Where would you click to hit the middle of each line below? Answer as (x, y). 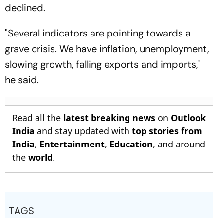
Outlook (188, 118)
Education (131, 144)
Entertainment (72, 144)
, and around (179, 144)
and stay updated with (83, 131)
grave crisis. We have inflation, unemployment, (107, 49)
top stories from (167, 131)
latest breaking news (109, 118)
